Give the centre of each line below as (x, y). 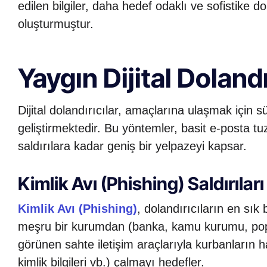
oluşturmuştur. (56, 24)
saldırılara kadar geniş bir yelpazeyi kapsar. (132, 146)
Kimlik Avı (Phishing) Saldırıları (141, 183)
